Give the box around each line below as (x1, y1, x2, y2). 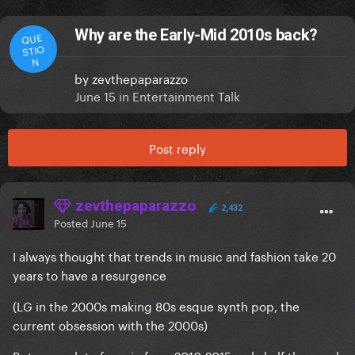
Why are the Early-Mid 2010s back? (74, 25, 318, 45)
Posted (54, 214, 90, 231)
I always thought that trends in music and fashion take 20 (13, 246, 336, 265)
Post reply (149, 138, 206, 158)
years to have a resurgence (13, 265, 166, 284)
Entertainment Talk (132, 86, 240, 105)
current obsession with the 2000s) (13, 315, 208, 334)
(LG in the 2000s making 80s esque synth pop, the (13, 296, 300, 315)
